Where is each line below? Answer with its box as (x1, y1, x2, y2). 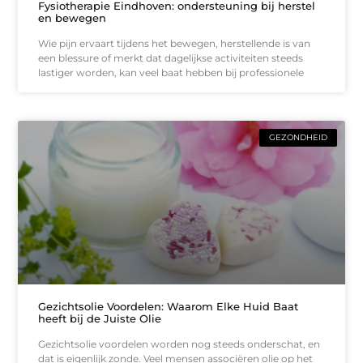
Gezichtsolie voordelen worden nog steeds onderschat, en (38, 337, 321, 350)
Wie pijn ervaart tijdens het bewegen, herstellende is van (38, 37, 311, 50)
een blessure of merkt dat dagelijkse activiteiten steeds (38, 52, 304, 65)
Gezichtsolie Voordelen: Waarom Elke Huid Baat (38, 299, 299, 313)
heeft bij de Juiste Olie (38, 311, 162, 325)
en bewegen (38, 11, 107, 25)
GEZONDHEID (268, 132, 327, 143)
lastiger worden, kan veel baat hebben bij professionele (38, 66, 305, 79)
